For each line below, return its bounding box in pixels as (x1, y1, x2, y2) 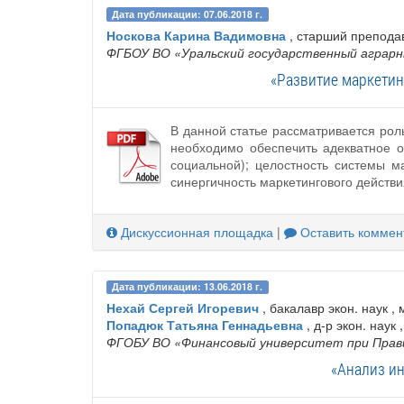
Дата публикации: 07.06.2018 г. (112, 6, 263, 21)
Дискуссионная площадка (117, 222, 273, 241)
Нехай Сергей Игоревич (106, 298, 259, 317)
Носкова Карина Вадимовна (106, 25, 286, 44)
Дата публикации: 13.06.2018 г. (112, 279, 263, 293)
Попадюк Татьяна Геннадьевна (106, 315, 303, 334)
